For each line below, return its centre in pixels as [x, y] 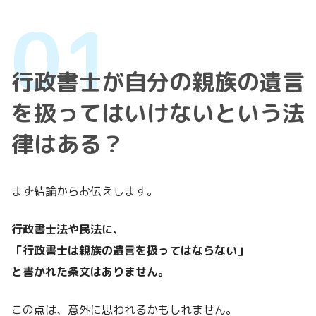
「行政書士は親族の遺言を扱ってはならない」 [130, 251]
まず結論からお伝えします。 [85, 192]
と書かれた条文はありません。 [90, 272]
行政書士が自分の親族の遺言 [158, 82]
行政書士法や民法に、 [68, 230]
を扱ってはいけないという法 [158, 113]
